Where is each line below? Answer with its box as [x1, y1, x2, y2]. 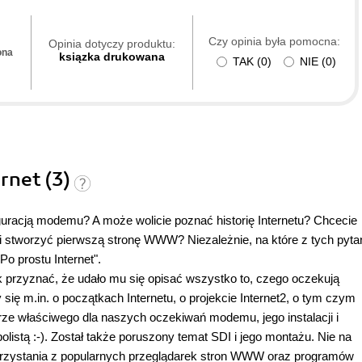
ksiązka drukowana [59, 50, 165, 64]
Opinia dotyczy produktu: [48, 37, 175, 51]
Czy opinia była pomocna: [208, 35, 340, 48]
